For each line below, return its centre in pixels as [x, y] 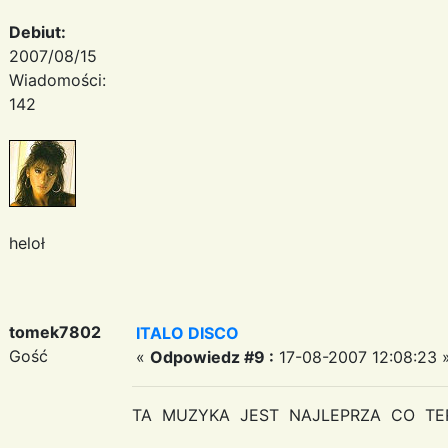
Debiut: [37, 31]
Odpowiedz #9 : [212, 356]
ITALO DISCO [187, 332]
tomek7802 [55, 331]
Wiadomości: [57, 79]
